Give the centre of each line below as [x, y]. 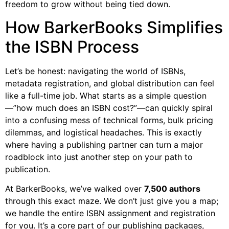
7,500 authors [172, 189]
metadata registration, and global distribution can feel [110, 83]
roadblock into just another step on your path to [99, 157]
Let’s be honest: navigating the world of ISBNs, [95, 71]
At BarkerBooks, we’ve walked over [75, 189]
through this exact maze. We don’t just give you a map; [112, 201]
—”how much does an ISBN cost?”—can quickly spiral [109, 108]
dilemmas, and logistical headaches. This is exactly [104, 132]
